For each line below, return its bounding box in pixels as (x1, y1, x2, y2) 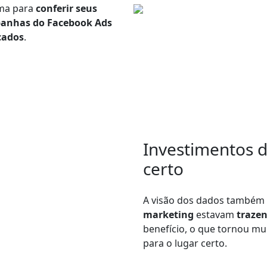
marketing (143, 208, 196, 222)
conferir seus (36, 2, 97, 15)
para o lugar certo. (143, 237, 227, 250)
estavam (196, 208, 234, 222)
